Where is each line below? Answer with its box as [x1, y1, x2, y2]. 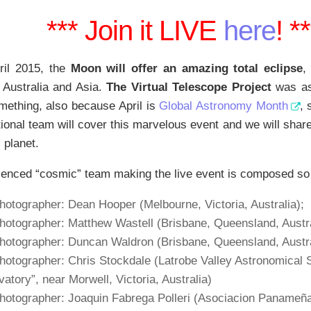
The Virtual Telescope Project [106, 80, 271, 94]
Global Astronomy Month [159, 99, 288, 112]
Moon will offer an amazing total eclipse [70, 61, 303, 75]
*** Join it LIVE [46, 15, 224, 47]
